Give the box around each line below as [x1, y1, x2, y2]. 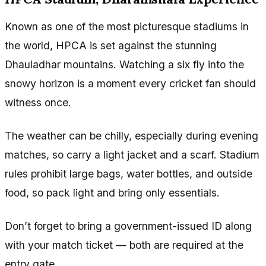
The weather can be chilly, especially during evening [5, 129, 258, 142]
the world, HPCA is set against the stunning [5, 39, 217, 52]
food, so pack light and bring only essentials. [5, 186, 220, 199]
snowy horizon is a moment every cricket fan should [5, 77, 256, 90]
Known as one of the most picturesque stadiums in [5, 20, 249, 33]
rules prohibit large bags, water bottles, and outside [5, 167, 252, 180]
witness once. [5, 96, 71, 109]
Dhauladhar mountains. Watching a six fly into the [5, 58, 244, 71]
